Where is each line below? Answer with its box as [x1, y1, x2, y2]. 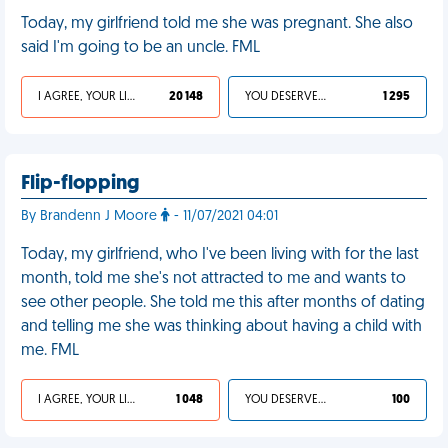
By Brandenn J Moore [21, 209, 161, 224]
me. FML [21, 343, 79, 359]
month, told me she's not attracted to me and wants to [21, 271, 406, 287]
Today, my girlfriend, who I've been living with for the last [21, 247, 419, 263]
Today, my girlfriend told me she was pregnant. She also [21, 16, 413, 32]
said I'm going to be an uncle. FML [21, 40, 260, 56]
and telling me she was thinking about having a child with [21, 319, 422, 335]
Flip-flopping [21, 174, 139, 194]
